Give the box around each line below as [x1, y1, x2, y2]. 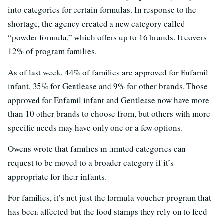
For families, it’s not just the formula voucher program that [8, 192, 211, 204]
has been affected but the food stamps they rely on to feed [8, 206, 207, 218]
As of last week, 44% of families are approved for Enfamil [8, 67, 208, 78]
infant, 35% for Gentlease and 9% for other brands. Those [8, 80, 208, 92]
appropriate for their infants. [8, 171, 107, 183]
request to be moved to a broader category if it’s [8, 157, 174, 169]
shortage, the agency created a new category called [8, 18, 185, 30]
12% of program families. [8, 45, 97, 57]
